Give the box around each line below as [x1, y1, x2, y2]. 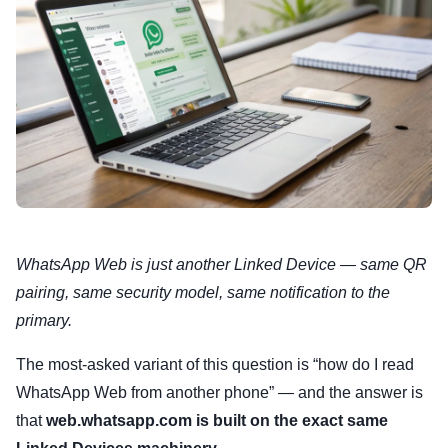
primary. [16, 312, 72, 330]
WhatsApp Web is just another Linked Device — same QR [16, 256, 427, 274]
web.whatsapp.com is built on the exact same [46, 412, 388, 430]
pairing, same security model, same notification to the [16, 284, 390, 302]
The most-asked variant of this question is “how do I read [16, 356, 414, 374]
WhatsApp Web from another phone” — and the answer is [16, 384, 423, 402]
